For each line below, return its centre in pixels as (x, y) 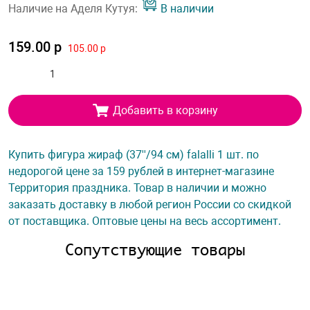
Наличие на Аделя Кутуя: (74, 9)
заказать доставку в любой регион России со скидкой (150, 204)
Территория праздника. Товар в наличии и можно (137, 188)
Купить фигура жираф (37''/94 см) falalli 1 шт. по (134, 155)
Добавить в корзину (165, 110)
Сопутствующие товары (155, 249)
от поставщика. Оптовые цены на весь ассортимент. (145, 221)
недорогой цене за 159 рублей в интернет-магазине (141, 171)
